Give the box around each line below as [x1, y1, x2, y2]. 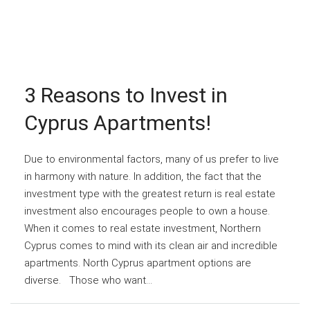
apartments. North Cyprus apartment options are [24, 256, 251, 269]
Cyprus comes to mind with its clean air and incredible [24, 239, 277, 252]
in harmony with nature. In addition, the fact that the [24, 170, 262, 183]
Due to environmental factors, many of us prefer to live [24, 152, 279, 165]
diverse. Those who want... [24, 273, 152, 286]
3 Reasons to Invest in [24, 82, 228, 107]
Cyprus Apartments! [24, 110, 211, 135]
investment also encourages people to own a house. [24, 204, 270, 217]
